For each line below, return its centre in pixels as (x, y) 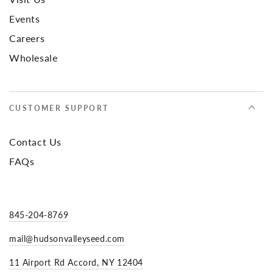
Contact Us (35, 142)
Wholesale (34, 58)
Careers (27, 38)
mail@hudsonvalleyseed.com (67, 239)
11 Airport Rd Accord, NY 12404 (76, 262)
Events (25, 19)
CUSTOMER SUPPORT (59, 108)
